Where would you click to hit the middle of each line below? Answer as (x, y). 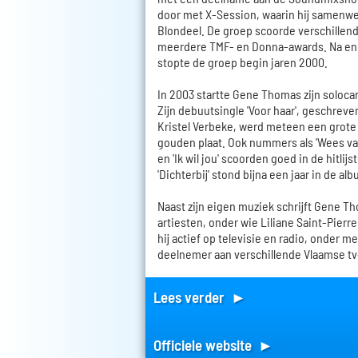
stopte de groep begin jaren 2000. (243, 62)
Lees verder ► (200, 296)
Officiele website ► (213, 344)
